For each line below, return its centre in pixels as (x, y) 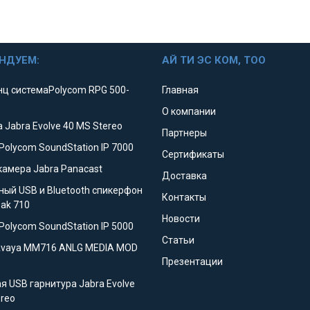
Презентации (192, 262)
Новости (181, 219)
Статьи (178, 240)
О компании (189, 112)
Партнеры (184, 133)
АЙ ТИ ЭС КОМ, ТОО (213, 61)
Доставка (184, 176)
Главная (180, 90)
